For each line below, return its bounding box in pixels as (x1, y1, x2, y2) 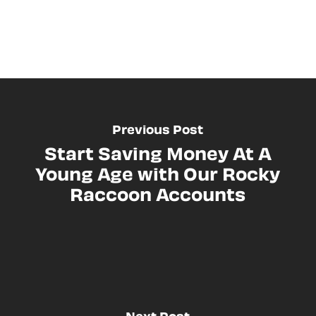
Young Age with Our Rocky (35, 164, 281, 183)
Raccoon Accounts (70, 185, 246, 203)
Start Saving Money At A (44, 144, 272, 162)
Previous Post (112, 123, 204, 135)
